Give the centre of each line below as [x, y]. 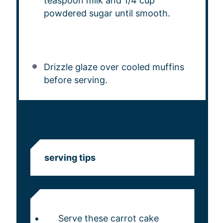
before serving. [75, 80]
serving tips [70, 157]
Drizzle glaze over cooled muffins [114, 67]
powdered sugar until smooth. [107, 13]
